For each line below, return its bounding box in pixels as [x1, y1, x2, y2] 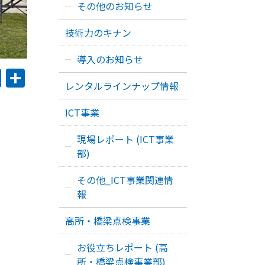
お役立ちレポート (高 [77, 240, 168, 254]
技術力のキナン [65, 25, 131, 40]
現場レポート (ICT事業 [77, 132, 174, 146]
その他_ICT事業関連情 [77, 173, 173, 187]
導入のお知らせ [77, 52, 143, 66]
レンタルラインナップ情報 [65, 79, 179, 93]
